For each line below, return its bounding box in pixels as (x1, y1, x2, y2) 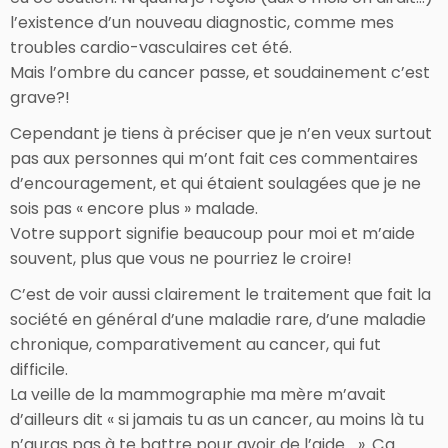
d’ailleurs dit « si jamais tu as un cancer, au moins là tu (10, 407, 424, 431)
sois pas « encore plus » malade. (10, 196, 258, 220)
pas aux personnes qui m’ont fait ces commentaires (10, 146, 418, 170)
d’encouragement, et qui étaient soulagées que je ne (10, 171, 421, 195)
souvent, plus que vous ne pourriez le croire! (10, 246, 352, 270)
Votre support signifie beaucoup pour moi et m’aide (10, 221, 415, 245)
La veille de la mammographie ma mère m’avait (10, 382, 386, 406)
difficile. (10, 357, 68, 381)
